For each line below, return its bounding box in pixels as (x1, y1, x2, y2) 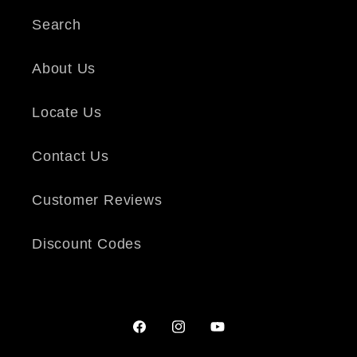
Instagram (170, 328, 240, 345)
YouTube (208, 328, 269, 345)
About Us (32, 60, 96, 76)
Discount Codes (32, 235, 142, 252)
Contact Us (32, 147, 109, 164)
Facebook (131, 328, 199, 345)
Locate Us (32, 104, 103, 120)
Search (32, 16, 81, 33)
